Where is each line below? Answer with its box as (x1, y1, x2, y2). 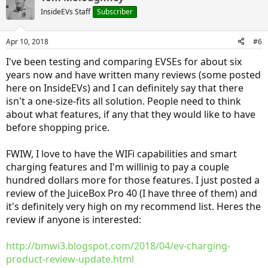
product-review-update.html (6, 252, 134, 266)
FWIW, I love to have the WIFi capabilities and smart (6, 147, 237, 160)
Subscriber (97, 6, 133, 17)
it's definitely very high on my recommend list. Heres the (6, 199, 261, 213)
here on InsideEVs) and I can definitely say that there (6, 81, 243, 95)
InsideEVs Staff (41, 6, 90, 17)
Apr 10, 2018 (6, 36, 48, 47)
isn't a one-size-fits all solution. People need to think (6, 94, 241, 108)
